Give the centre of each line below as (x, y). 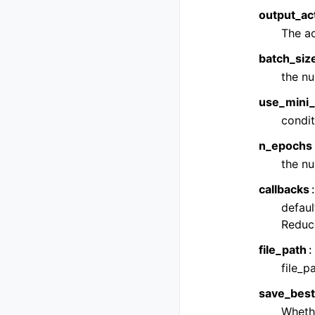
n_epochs (285, 146)
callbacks (284, 189)
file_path (283, 250)
